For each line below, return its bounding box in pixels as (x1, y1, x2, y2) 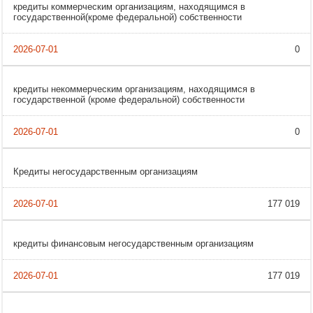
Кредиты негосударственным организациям (13, 166, 198, 177)
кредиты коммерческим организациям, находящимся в (13, 1, 245, 13)
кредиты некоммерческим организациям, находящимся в (13, 84, 255, 95)
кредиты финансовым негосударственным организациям (13, 238, 254, 249)
